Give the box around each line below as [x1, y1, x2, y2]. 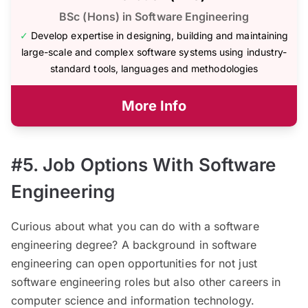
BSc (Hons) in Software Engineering [59, 10, 249, 24]
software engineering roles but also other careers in [11, 275, 281, 289]
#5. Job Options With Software [11, 154, 276, 176]
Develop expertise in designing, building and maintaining [30, 30, 289, 42]
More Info [121, 98, 187, 115]
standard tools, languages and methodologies [49, 63, 258, 75]
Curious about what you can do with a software [11, 219, 259, 234]
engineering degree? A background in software [11, 238, 257, 252]
